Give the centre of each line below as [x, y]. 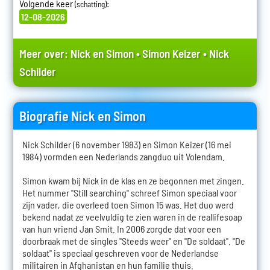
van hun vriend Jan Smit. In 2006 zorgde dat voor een [121, 229]
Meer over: [45, 54]
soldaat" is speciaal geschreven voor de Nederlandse [120, 253]
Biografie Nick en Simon [82, 116]
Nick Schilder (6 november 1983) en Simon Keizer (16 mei [127, 145]
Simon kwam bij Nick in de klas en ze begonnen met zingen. [133, 181]
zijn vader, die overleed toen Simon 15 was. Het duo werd [128, 205]
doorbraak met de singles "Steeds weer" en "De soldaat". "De [133, 241]
